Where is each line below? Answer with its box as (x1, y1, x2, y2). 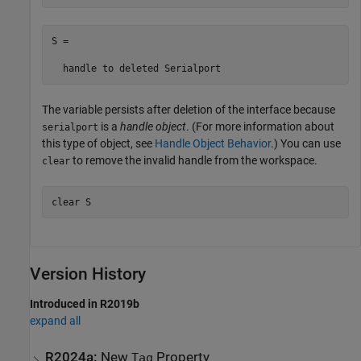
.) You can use (271, 137, 341, 151)
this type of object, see (42, 137, 155, 151)
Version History (30, 264, 146, 284)
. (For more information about (186, 120, 334, 134)
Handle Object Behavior (155, 137, 271, 151)
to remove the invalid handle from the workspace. (70, 154, 317, 168)
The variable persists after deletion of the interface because (42, 103, 335, 117)
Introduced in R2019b (30, 297, 139, 310)
